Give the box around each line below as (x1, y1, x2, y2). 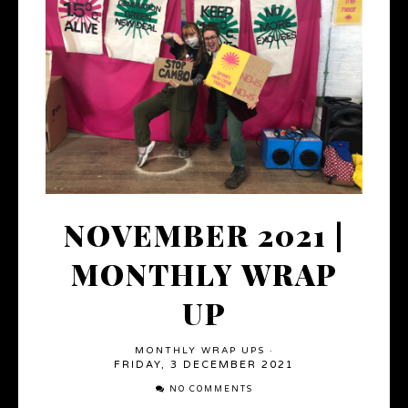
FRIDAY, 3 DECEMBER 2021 (114, 359, 294, 372)
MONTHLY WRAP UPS (134, 345, 265, 357)
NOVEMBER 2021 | (64, 215, 344, 255)
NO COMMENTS (168, 384, 253, 395)
